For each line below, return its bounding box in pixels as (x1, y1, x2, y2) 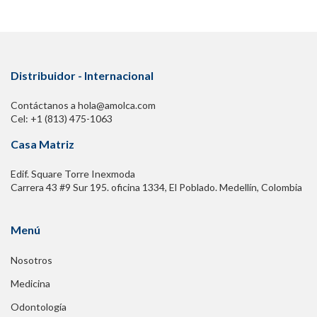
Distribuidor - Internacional (11, 69, 154, 83)
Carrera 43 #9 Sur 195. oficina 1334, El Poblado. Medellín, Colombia (11, 181, 302, 194)
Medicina (11, 277, 50, 290)
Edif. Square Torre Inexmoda (11, 168, 135, 180)
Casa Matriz (11, 137, 74, 151)
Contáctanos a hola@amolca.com (11, 99, 156, 112)
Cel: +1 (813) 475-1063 (11, 113, 113, 125)
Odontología (11, 301, 67, 313)
